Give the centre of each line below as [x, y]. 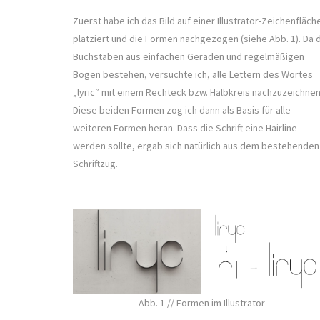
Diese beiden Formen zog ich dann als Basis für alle [182, 110]
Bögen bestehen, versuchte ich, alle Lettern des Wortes [193, 75]
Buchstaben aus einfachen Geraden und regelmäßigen [189, 57]
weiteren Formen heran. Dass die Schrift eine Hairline [185, 128]
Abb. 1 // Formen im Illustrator [201, 303]
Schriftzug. [96, 164]
